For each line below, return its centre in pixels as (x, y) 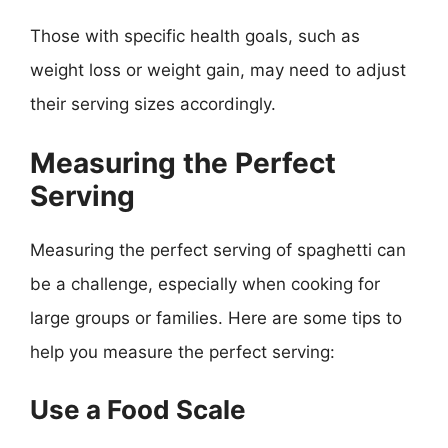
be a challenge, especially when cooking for (205, 283)
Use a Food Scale (138, 409)
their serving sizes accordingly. (153, 104)
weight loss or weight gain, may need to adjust (218, 70)
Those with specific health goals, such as (195, 36)
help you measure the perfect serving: (182, 351)
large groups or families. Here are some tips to (216, 317)
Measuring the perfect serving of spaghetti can (218, 249)
